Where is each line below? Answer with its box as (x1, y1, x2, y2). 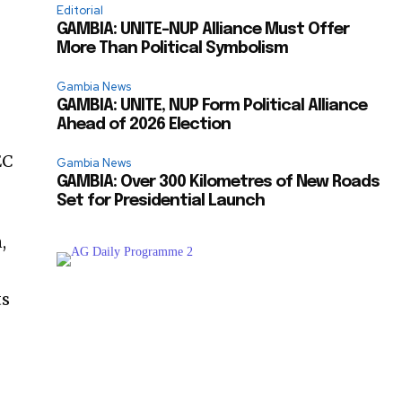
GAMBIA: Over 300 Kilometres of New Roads (57, 174, 380, 191)
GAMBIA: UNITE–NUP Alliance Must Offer (57, 22, 350, 39)
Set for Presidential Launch (57, 193, 266, 210)
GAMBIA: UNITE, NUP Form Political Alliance (57, 98, 368, 115)
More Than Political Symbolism (57, 40, 289, 57)
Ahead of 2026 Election (57, 117, 232, 134)
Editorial (57, 3, 104, 19)
